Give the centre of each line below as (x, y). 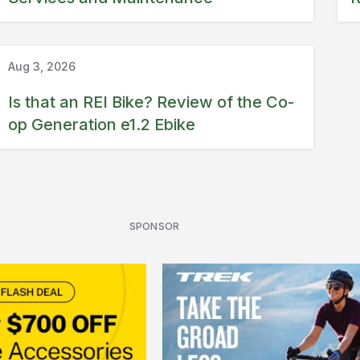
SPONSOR (154, 226)
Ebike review (50, 22)
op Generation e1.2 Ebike (101, 124)
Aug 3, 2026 (41, 66)
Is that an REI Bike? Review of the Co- (151, 102)
